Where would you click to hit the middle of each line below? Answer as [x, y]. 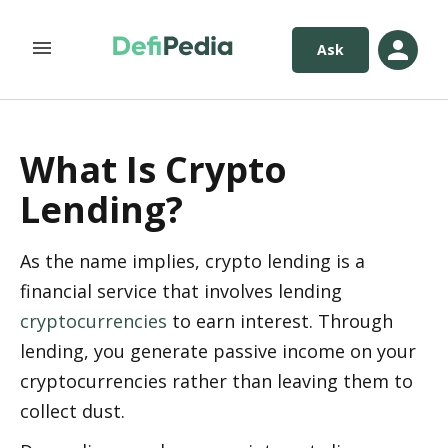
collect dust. [72, 411]
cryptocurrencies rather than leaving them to [216, 381]
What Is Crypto [153, 169]
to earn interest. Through [280, 321]
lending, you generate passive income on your [218, 351]
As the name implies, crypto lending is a [192, 261]
